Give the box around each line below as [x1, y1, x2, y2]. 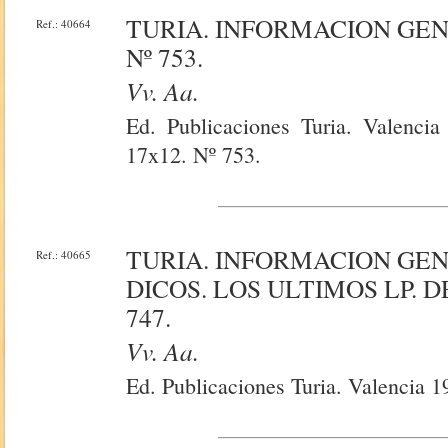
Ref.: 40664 [36, 16, 92, 31]
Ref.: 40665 [36, 247, 92, 262]
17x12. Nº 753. [126, 140, 262, 169]
